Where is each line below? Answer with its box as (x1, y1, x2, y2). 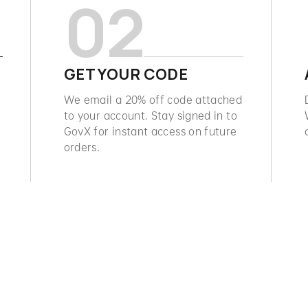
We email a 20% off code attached (63, 91, 243, 107)
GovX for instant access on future (63, 123, 237, 138)
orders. (63, 139, 100, 154)
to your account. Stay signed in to (63, 107, 237, 122)
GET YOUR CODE (63, 64, 188, 85)
